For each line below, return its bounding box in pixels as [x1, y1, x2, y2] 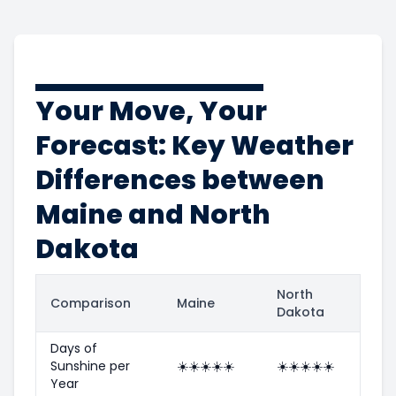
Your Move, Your [35, 92, 267, 130]
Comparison [50, 293, 131, 312]
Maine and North [35, 195, 270, 233]
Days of [50, 339, 97, 357]
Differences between [35, 161, 324, 199]
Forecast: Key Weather [35, 126, 354, 164]
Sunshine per [50, 356, 130, 375]
